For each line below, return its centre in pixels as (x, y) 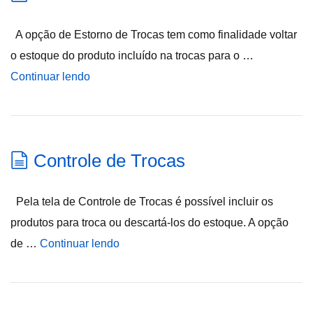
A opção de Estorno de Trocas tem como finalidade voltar (154, 35)
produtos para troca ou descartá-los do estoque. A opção (150, 223)
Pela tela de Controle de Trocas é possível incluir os (142, 202)
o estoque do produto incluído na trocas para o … (132, 56)
